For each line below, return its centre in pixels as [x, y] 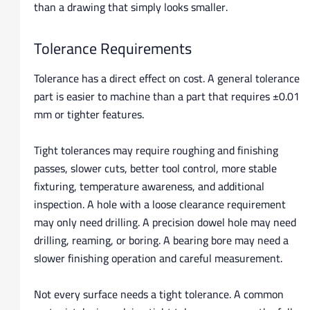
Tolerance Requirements [112, 48]
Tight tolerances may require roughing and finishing [156, 150]
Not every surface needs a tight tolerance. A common [158, 294]
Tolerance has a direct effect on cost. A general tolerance [166, 79]
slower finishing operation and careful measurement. [158, 258]
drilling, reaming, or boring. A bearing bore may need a [161, 240]
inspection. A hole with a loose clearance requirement [159, 204]
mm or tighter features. [89, 115]
